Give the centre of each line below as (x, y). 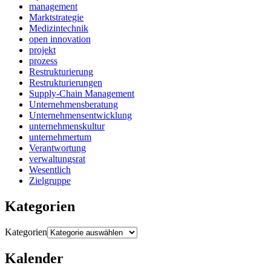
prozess (43, 61)
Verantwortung (57, 148)
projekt (42, 50)
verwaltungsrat (57, 159)
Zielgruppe (50, 181)
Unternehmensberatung (73, 105)
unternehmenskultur (67, 126)
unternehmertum (60, 137)
